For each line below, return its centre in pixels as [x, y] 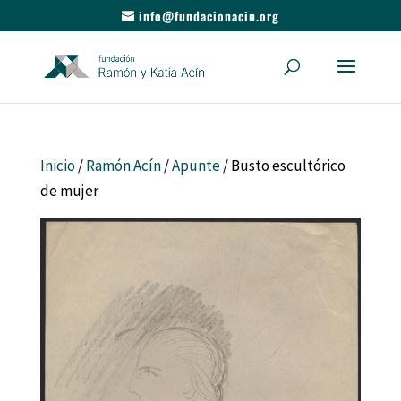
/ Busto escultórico [282, 166]
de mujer [69, 191]
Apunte [196, 166]
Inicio [57, 166]
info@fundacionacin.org [209, 15]
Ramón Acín [123, 166]
